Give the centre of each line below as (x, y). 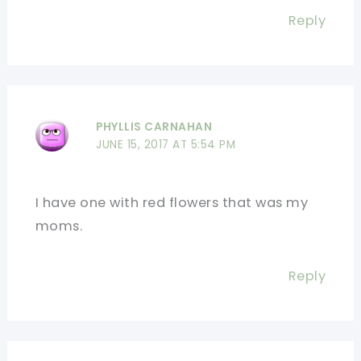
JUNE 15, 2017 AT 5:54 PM (166, 144)
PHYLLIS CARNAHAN (154, 127)
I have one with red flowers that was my (172, 203)
